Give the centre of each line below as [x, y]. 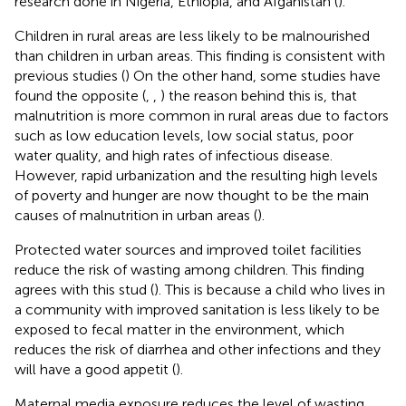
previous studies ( [70, 75]
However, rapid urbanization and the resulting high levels [196, 175]
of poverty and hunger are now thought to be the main [192, 195]
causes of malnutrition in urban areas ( [136, 215]
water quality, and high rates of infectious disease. [174, 155]
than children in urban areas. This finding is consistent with [200, 55]
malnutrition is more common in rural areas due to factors [202, 115]
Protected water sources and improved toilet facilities [188, 249]
